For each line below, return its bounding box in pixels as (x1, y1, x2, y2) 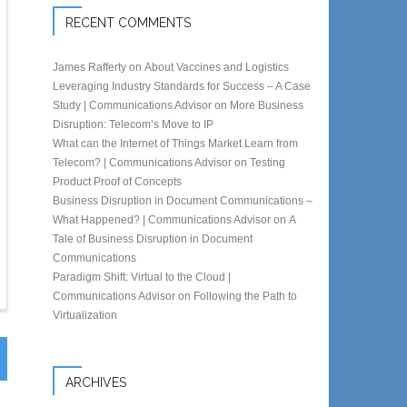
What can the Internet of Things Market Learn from (53, 136, 299, 150)
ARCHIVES (65, 374, 127, 390)
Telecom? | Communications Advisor (53, 155, 233, 169)
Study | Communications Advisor (53, 98, 213, 112)
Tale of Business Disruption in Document (53, 232, 253, 245)
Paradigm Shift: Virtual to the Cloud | (53, 270, 232, 283)
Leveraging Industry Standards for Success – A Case (53, 79, 312, 93)
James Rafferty (53, 60, 127, 74)
